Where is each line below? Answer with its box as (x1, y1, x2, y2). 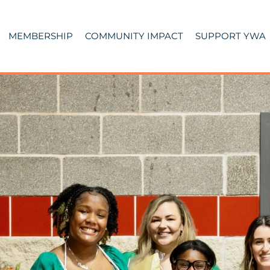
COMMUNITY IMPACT (85, 30, 184, 42)
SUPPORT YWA (195, 30, 266, 42)
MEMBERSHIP (8, 30, 74, 42)
